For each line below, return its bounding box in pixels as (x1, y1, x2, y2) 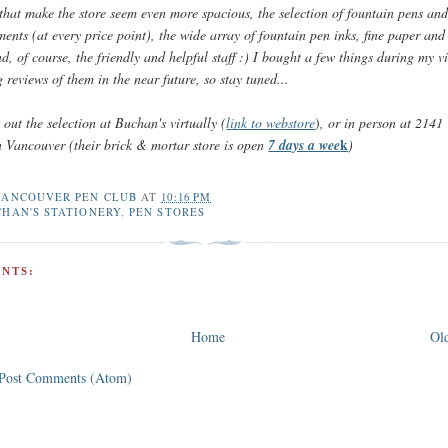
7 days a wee (268, 135, 341, 155)
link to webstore (226, 113, 316, 132)
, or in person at (320, 113, 412, 132)
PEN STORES (129, 203, 206, 219)
